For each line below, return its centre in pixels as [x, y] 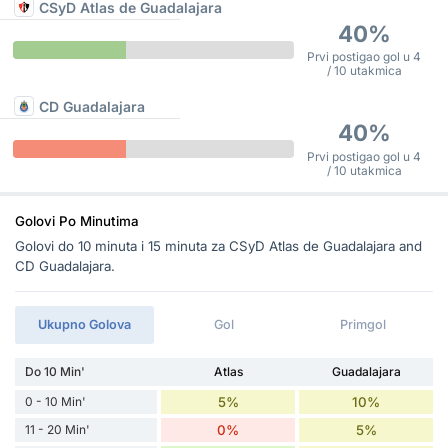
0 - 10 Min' [55, 401]
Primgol [363, 324]
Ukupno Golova [85, 324]
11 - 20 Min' [57, 429]
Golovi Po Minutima [77, 220]
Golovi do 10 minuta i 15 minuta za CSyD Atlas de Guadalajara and [218, 245]
